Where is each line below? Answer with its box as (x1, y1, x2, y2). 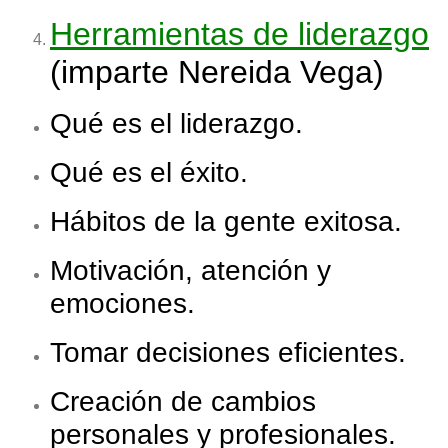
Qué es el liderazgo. (50, 108, 303, 140)
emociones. (50, 288, 195, 320)
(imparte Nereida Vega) (50, 54, 384, 91)
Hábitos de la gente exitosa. (50, 206, 402, 238)
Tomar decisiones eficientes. (50, 337, 406, 369)
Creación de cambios (50, 386, 316, 418)
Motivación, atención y (50, 255, 331, 287)
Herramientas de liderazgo (50, 16, 429, 53)
